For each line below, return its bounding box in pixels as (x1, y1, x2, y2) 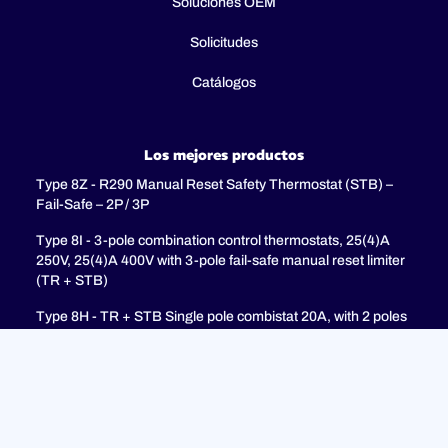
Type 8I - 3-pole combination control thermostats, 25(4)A (36, 232, 390, 248)
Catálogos (192, 74, 256, 90)
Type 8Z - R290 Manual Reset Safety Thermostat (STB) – (36, 176, 393, 192)
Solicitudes (190, 34, 258, 50)
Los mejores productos (144, 145, 304, 164)
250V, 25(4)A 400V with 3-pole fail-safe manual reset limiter (36, 252, 405, 268)
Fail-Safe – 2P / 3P (36, 196, 149, 212)
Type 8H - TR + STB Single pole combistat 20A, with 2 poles (36, 308, 407, 324)
